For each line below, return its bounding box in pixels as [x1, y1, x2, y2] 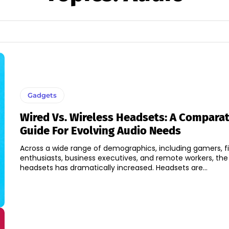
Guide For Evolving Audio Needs [19, 124, 181, 138]
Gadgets [27, 91, 57, 99]
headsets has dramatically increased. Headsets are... [19, 163, 208, 173]
